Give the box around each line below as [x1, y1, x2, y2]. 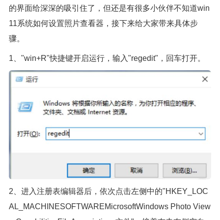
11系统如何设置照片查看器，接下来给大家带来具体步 [8, 19, 198, 28]
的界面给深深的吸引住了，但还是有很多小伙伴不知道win [8, 4, 210, 13]
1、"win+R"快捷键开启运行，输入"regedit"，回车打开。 [8, 54, 205, 63]
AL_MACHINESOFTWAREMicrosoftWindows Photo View [8, 202, 211, 211]
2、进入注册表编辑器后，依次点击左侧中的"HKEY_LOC [8, 187, 208, 196]
